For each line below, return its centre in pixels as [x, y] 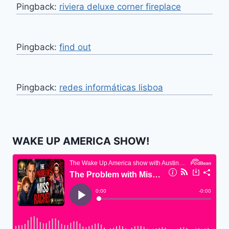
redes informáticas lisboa [111, 87]
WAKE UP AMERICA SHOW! [81, 141]
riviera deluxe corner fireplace [120, 6]
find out [75, 47]
